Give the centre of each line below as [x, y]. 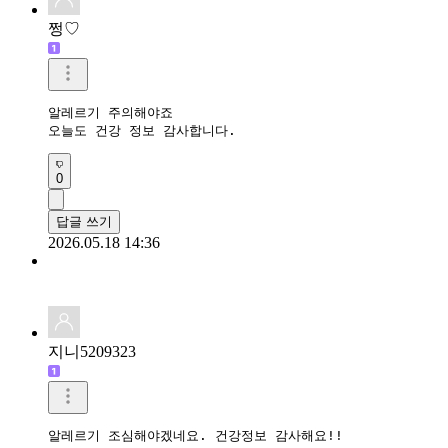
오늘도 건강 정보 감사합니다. [142, 130]
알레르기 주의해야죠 [110, 112]
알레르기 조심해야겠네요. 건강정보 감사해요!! [195, 435]
